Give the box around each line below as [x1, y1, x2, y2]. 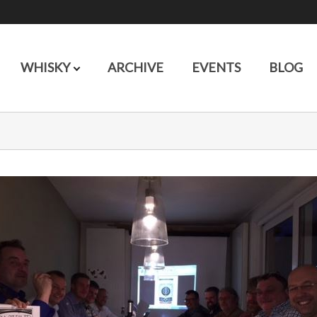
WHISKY [20, 59, 72, 75]
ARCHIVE [107, 59, 163, 75]
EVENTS [191, 59, 241, 75]
